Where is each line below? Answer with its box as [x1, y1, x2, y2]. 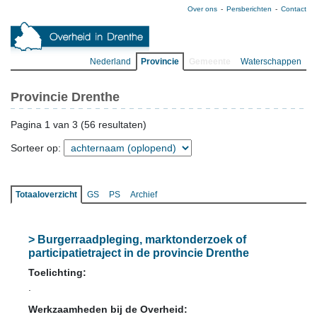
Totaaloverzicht [16, 190, 77, 200]
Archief [130, 190, 157, 200]
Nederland [90, 57, 131, 67]
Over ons [188, 5, 217, 13]
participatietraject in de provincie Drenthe [28, 247, 249, 259]
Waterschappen [241, 57, 301, 67]
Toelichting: [28, 267, 86, 278]
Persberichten [226, 5, 272, 13]
